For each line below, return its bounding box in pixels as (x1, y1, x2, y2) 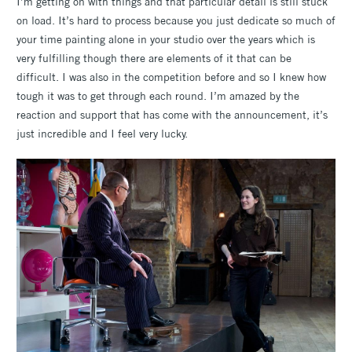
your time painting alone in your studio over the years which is (16, 31, 315, 46)
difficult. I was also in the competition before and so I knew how (16, 69, 326, 84)
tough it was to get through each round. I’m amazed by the (16, 88, 299, 103)
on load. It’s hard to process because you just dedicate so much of (16, 13, 335, 27)
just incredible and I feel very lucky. (16, 126, 188, 141)
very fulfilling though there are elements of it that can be (16, 50, 291, 65)
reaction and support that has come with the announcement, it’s (16, 107, 328, 122)
